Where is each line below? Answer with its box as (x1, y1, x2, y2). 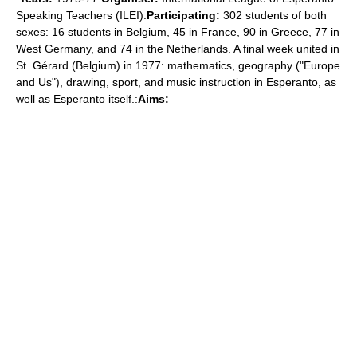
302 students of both (220, 9, 327, 22)
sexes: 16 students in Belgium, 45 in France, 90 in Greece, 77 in (16, 25, 339, 38)
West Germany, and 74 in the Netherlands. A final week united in (16, 42, 339, 55)
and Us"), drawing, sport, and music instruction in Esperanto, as (16, 76, 336, 88)
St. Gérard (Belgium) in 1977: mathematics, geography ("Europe (16, 59, 340, 72)
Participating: (147, 9, 220, 22)
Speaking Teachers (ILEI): (16, 9, 147, 22)
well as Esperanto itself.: (16, 92, 138, 105)
